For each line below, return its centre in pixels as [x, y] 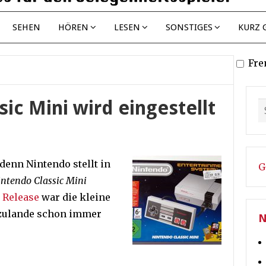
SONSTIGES [189, 27]
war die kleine [75, 197]
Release [21, 197]
